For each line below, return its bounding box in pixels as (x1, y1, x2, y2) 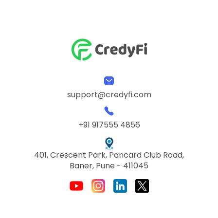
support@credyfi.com (67, 89, 151, 100)
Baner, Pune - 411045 (70, 160, 148, 171)
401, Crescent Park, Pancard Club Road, (34, 149, 184, 161)
